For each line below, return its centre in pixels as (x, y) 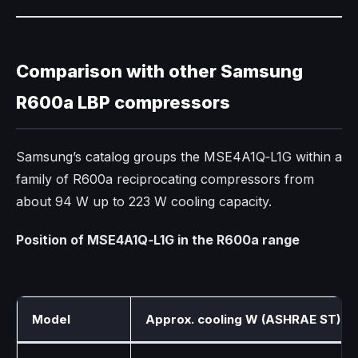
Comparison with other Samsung (159, 72)
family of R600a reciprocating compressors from (165, 179)
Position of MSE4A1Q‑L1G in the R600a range (158, 240)
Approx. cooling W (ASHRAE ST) (243, 320)
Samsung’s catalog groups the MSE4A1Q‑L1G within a (179, 157)
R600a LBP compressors (123, 103)
